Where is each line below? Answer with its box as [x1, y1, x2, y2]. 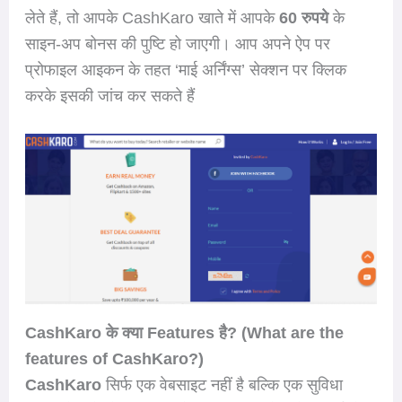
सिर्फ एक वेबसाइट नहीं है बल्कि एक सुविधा [100, 376, 343, 395]
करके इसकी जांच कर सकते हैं [24, 86, 195, 105]
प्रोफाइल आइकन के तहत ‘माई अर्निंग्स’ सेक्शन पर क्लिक [24, 60, 346, 79]
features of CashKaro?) [24, 350, 204, 369]
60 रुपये [278, 8, 333, 27]
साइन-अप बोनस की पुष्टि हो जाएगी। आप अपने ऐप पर [24, 34, 330, 53]
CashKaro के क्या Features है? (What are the [24, 324, 344, 343]
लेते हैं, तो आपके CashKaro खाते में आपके [24, 8, 279, 27]
